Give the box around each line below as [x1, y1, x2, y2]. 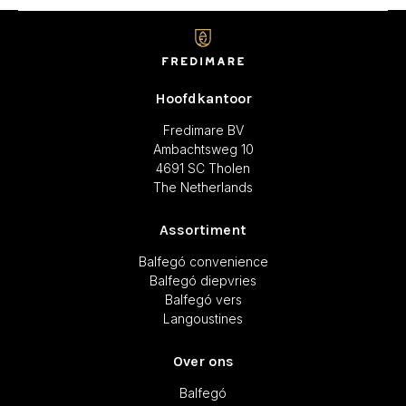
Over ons [172, 352, 234, 370]
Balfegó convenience [138, 253, 268, 269]
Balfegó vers [164, 291, 242, 307]
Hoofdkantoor [154, 89, 252, 107]
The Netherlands [153, 179, 253, 195]
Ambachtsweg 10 [152, 140, 254, 157]
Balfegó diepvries [150, 272, 256, 288]
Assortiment [159, 220, 246, 238]
